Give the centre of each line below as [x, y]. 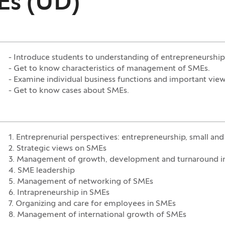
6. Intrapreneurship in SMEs [59, 193]
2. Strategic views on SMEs [57, 149]
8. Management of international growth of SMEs [97, 215]
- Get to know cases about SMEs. [69, 91]
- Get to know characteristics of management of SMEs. [109, 69]
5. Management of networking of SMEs [81, 182]
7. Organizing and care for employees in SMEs [92, 204]
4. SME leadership [41, 171]
